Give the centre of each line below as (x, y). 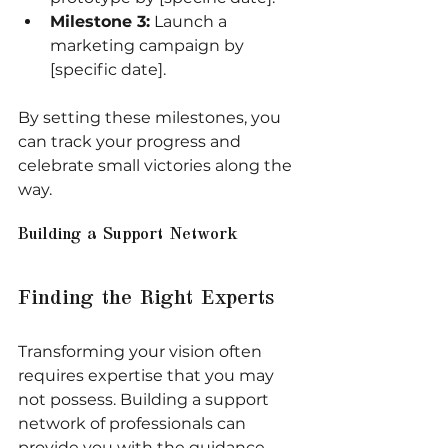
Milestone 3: (100, 21)
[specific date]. (108, 69)
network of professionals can (134, 423)
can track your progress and (131, 141)
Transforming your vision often (142, 351)
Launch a (190, 21)
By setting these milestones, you (151, 117)
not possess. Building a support (145, 399)
